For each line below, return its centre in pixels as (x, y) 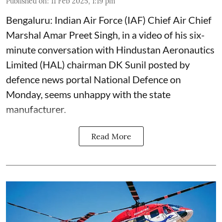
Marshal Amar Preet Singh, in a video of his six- (105, 34)
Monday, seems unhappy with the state (88, 94)
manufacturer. (36, 109)
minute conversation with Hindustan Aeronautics (110, 49)
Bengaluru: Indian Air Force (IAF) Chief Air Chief (109, 20)
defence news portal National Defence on (93, 79)
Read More (111, 136)
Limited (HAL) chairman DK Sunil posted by (98, 64)
